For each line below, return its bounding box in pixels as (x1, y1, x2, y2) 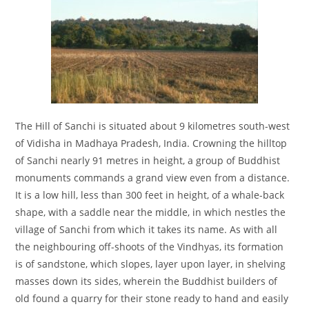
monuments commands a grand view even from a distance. (15, 171, 290, 185)
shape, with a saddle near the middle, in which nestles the (15, 206, 286, 219)
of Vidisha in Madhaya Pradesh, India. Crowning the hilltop (15, 137, 288, 150)
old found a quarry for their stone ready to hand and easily (15, 292, 289, 306)
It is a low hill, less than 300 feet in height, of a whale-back (15, 188, 285, 202)
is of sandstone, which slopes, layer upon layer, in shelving (15, 257, 286, 271)
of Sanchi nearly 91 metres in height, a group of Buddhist (15, 154, 281, 168)
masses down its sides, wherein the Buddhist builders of (15, 275, 278, 288)
